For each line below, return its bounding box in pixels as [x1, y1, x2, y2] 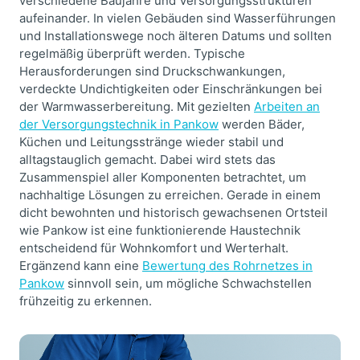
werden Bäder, [219, 117, 305, 132]
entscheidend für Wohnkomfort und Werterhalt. [19, 240, 288, 256]
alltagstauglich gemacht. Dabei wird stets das [19, 152, 276, 167]
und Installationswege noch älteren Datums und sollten [19, 28, 332, 43]
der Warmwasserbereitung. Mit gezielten [19, 99, 254, 114]
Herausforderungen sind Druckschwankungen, [19, 63, 285, 79]
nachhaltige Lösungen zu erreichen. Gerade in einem [19, 187, 321, 202]
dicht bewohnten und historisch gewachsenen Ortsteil [19, 205, 328, 220]
